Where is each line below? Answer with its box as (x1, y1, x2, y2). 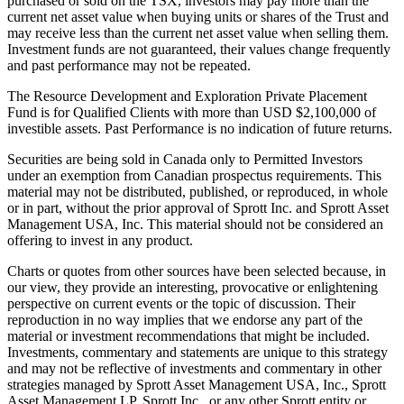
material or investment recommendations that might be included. (7, 327, 370, 344)
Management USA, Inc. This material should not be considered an (7, 216, 383, 232)
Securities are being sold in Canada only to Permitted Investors (7, 151, 363, 167)
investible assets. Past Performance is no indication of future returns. (7, 120, 392, 136)
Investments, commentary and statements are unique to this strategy (7, 344, 388, 360)
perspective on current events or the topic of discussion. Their (7, 295, 355, 311)
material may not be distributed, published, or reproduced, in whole (7, 183, 388, 199)
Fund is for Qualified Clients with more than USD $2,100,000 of (7, 104, 376, 120)
